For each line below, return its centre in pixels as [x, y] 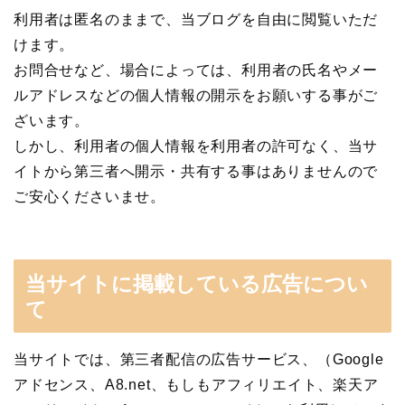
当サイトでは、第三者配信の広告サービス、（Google [199, 359]
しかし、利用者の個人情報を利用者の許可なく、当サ [196, 146]
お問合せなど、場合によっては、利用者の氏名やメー [196, 71]
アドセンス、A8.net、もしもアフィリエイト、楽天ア [196, 384]
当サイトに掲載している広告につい [197, 283]
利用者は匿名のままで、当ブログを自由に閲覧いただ [196, 20]
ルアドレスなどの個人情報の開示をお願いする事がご [196, 96]
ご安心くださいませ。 [89, 197]
